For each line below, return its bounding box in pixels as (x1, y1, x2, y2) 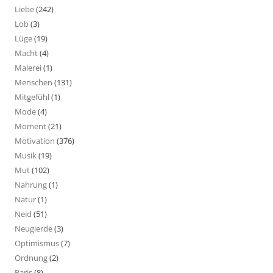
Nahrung (15, 179, 47, 190)
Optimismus (15, 237, 59, 249)
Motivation (15, 135, 55, 146)
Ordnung (15, 252, 48, 263)
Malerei (15, 62, 41, 73)
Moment (15, 120, 46, 132)
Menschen (15, 76, 52, 88)
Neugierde (15, 222, 52, 234)
